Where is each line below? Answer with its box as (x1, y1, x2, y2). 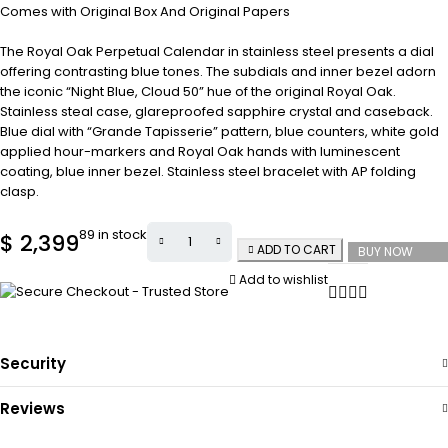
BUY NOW (358, 243, 413, 260)
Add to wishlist (239, 270, 328, 288)
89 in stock (79, 224, 147, 244)
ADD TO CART (257, 241, 336, 258)
